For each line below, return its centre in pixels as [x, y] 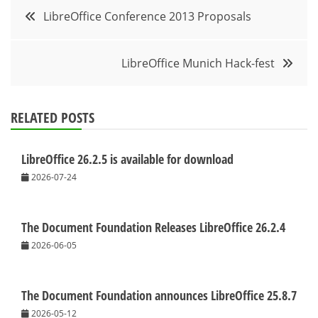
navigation [57, 43]
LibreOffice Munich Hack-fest [198, 63]
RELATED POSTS [53, 117]
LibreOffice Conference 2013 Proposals [147, 16]
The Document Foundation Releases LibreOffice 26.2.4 [153, 227]
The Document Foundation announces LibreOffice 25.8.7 [159, 295]
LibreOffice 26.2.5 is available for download [127, 159]
